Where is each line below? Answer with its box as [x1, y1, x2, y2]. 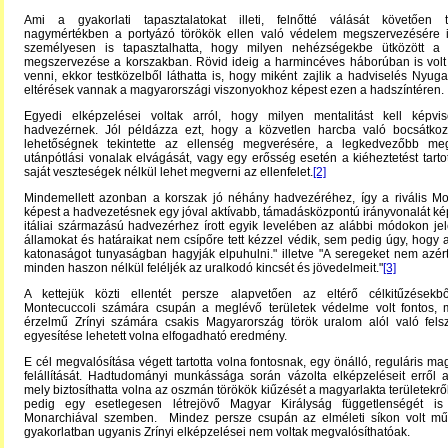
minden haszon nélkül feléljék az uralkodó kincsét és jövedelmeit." [24, 261, 383, 275]
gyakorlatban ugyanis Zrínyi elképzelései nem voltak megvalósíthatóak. [24, 425, 410, 439]
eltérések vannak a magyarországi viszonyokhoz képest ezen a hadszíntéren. [24, 83, 444, 97]
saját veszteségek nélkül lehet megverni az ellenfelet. [24, 165, 313, 179]
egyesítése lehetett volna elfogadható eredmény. [24, 329, 287, 343]
